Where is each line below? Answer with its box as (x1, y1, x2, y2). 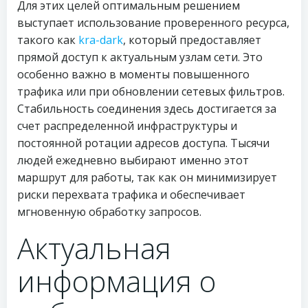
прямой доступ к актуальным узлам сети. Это (17, 49, 263, 65)
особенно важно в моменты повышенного (17, 67, 250, 82)
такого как (17, 32, 78, 47)
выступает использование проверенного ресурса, (17, 15, 289, 30)
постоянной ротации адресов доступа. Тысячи (17, 135, 269, 151)
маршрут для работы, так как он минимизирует (17, 170, 277, 185)
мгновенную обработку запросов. (17, 204, 201, 219)
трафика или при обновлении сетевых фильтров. (17, 84, 285, 99)
